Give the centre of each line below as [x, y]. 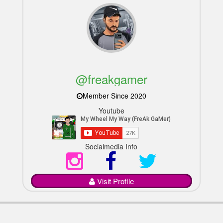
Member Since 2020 [114, 95]
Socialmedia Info [111, 146]
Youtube [111, 110]
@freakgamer [111, 79]
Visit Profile [115, 181]
